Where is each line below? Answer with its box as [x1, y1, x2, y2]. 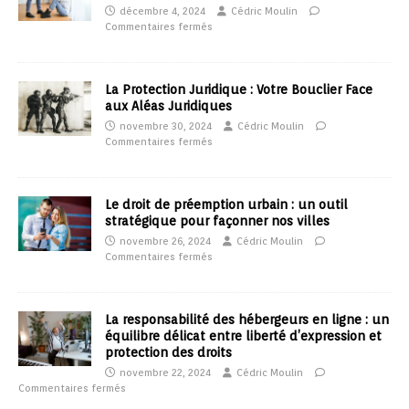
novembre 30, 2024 [120, 120, 212, 133]
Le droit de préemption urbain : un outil [105, 197, 348, 213]
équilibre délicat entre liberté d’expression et [105, 329, 382, 344]
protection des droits [105, 345, 232, 361]
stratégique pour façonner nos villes [105, 214, 330, 229]
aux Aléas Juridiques [105, 99, 232, 114]
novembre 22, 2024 [120, 366, 211, 380]
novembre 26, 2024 [120, 235, 211, 248]
